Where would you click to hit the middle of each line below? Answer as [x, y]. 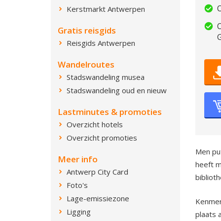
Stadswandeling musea [106, 77]
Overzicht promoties [102, 138]
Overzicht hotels [95, 124]
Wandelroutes [86, 64]
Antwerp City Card [97, 172]
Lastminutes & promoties [110, 112]
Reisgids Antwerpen [101, 43]
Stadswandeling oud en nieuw [117, 90]
